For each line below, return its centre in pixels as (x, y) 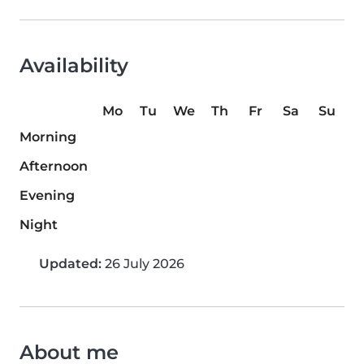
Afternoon (54, 166)
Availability (74, 65)
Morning (48, 137)
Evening (47, 195)
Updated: (70, 264)
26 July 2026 (143, 264)
